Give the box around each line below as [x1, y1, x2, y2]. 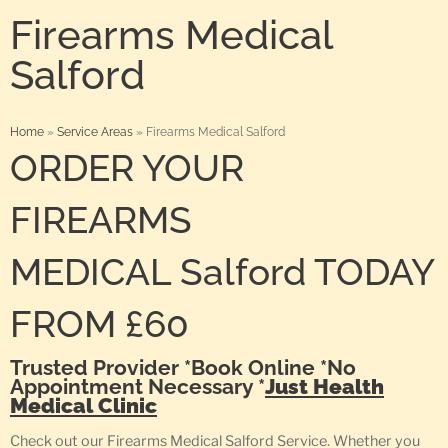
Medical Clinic [10, 393, 157, 419]
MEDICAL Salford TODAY [10, 250, 435, 295]
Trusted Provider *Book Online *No [10, 355, 356, 381]
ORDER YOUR [10, 146, 244, 191]
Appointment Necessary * [10, 374, 265, 400]
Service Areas [57, 124, 133, 140]
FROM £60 [10, 302, 189, 347]
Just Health [265, 374, 384, 400]
